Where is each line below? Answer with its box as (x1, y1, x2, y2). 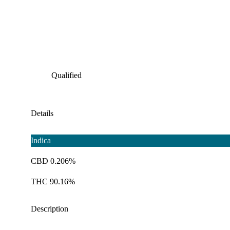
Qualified (51, 71, 82, 80)
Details (31, 109, 53, 118)
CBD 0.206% (31, 157, 75, 166)
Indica (31, 136, 51, 145)
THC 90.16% (31, 177, 75, 186)
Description (31, 204, 68, 214)
